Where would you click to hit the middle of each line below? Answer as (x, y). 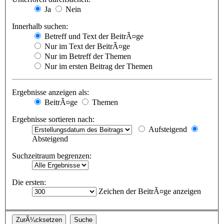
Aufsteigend (167, 129)
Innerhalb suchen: (40, 26)
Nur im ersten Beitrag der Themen (97, 66)
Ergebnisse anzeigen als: (50, 92)
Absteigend (50, 139)
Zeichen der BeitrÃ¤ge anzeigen (149, 191)
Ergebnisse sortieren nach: (53, 119)
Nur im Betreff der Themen (87, 56)
